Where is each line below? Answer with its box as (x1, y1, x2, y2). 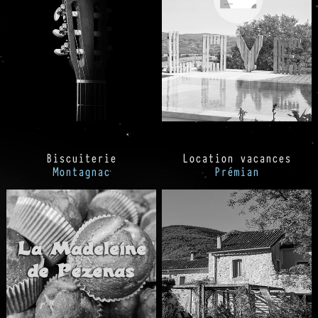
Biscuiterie (45, 148, 116, 168)
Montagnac (52, 162, 110, 181)
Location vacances (182, 148, 292, 168)
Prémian (214, 162, 260, 181)
